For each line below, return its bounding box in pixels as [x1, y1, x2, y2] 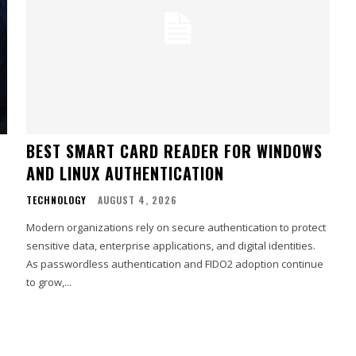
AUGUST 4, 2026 [98, 192, 178, 207]
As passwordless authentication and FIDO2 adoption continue [26, 256, 324, 271]
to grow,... [26, 274, 72, 289]
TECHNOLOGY [26, 192, 87, 207]
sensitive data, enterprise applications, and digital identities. [26, 238, 316, 253]
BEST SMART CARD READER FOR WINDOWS [26, 138, 323, 163]
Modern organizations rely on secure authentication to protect [26, 219, 327, 234]
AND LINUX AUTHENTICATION [26, 161, 225, 185]
